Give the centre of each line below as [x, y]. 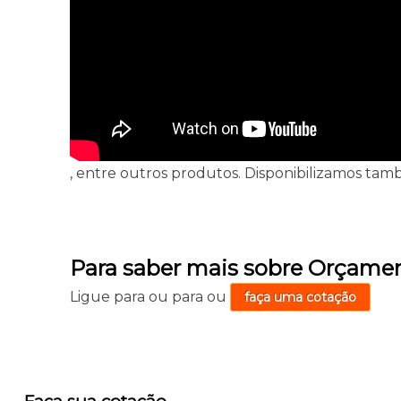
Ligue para [110, 297]
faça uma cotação [301, 298]
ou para [178, 297]
